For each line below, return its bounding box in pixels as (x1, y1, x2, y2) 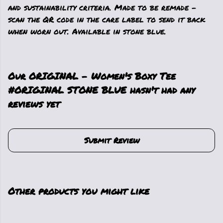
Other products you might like (8, 184, 149, 198)
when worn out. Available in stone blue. (8, 25, 166, 37)
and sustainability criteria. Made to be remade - (8, 1, 197, 13)
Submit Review (84, 134, 139, 146)
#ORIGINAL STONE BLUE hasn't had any (8, 83, 195, 97)
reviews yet (8, 97, 60, 111)
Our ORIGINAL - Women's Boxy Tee (8, 69, 176, 83)
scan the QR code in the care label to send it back (8, 13, 205, 25)
